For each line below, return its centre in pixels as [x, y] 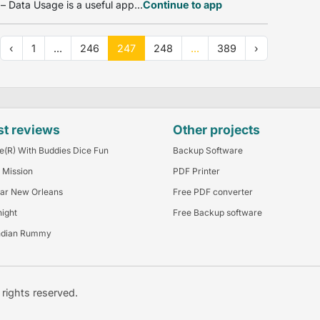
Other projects [216, 129]
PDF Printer [196, 171]
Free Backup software [217, 212]
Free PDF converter [213, 191]
